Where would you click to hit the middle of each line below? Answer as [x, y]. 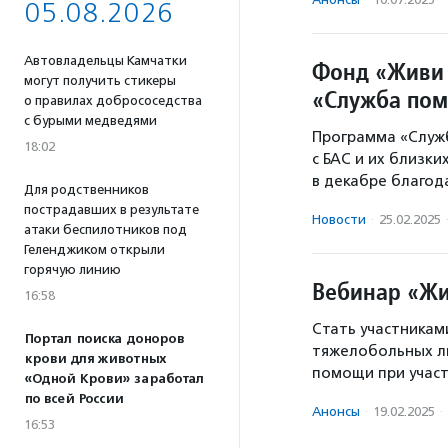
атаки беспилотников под [105, 229]
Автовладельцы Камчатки [105, 60]
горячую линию [72, 269]
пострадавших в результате [111, 209]
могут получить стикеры [100, 80]
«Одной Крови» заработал [114, 379]
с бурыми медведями [90, 120]
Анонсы [336, 411]
